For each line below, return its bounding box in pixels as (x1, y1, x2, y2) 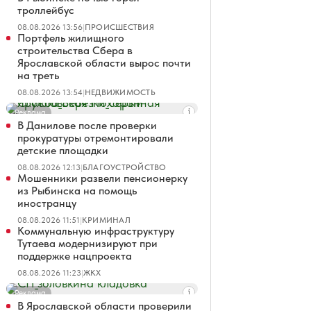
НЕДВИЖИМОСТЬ (85, 87, 155, 97)
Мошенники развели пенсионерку (17, 171, 187, 185)
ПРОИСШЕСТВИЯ (85, 22, 154, 32)
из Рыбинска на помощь (17, 184, 137, 197)
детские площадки (17, 144, 108, 157)
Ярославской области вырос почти (17, 56, 191, 69)
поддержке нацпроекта (17, 249, 132, 262)
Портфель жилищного (17, 31, 124, 44)
